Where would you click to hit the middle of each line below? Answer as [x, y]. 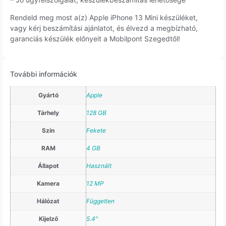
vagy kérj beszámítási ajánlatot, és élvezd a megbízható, [104, 28]
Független [100, 201]
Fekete [96, 131]
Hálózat [48, 201]
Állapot [48, 166]
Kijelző [48, 219]
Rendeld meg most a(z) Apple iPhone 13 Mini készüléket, [104, 17]
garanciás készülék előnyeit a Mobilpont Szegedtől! [95, 38]
